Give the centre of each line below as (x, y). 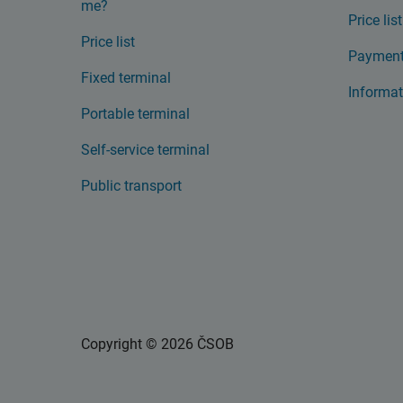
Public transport (131, 186)
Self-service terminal (145, 150)
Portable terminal (135, 114)
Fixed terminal (126, 78)
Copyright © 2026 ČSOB (157, 344)
